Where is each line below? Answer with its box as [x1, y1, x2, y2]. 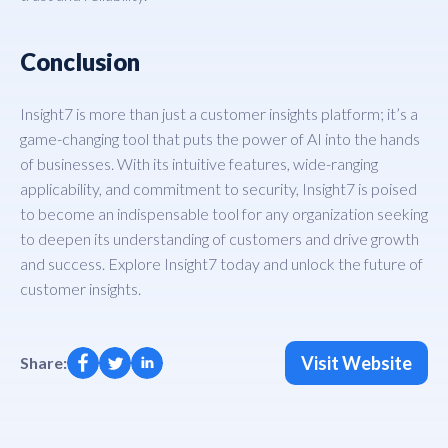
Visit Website [301, 351, 412, 374]
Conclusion [20, 46, 140, 76]
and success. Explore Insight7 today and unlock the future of [20, 253, 423, 273]
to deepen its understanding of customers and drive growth [20, 228, 419, 248]
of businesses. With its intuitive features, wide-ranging [20, 153, 378, 173]
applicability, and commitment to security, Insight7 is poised [20, 178, 417, 198]
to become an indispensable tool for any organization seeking [20, 203, 428, 223]
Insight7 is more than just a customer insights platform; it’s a [20, 103, 418, 123]
